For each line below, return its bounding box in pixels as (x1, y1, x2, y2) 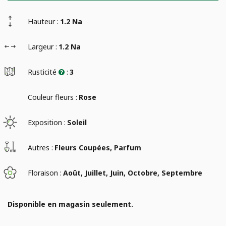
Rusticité (28, 67, 59, 77)
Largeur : (28, 41, 57, 51)
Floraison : (28, 167, 62, 178)
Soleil (67, 117, 87, 127)
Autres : (28, 142, 53, 152)
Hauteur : (28, 16, 59, 26)
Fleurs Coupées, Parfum (54, 142, 141, 152)
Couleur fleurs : (28, 92, 77, 102)
